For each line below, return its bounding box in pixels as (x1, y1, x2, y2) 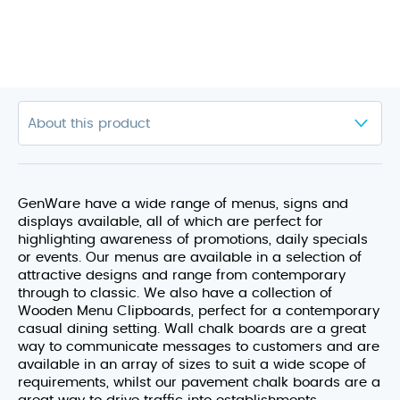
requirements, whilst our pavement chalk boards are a (18, 376, 380, 389)
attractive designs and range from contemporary (18, 269, 346, 282)
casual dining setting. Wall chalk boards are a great (18, 322, 366, 336)
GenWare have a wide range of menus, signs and (18, 197, 348, 211)
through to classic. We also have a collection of (18, 287, 332, 300)
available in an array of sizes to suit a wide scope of (18, 358, 366, 371)
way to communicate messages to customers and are (18, 340, 379, 354)
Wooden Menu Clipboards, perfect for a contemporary (18, 304, 379, 318)
